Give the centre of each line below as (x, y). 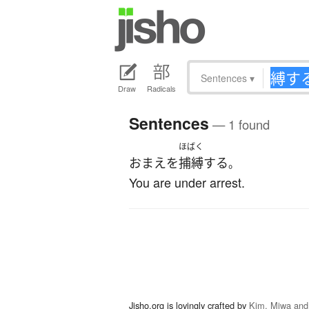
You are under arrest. (187, 182)
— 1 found (239, 124)
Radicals (161, 89)
